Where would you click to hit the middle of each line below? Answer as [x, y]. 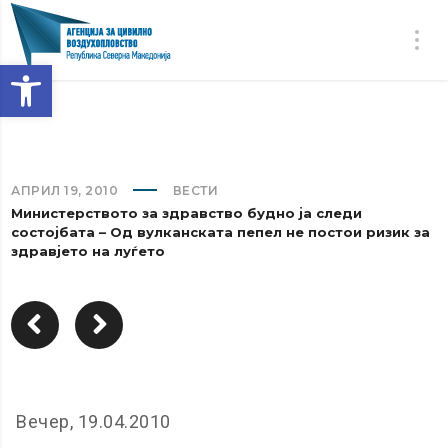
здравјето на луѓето [88, 251]
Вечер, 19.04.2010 [93, 421]
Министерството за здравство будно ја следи [187, 213]
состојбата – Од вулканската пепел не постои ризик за [221, 232]
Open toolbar [100, 74]
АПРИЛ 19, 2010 [65, 190]
